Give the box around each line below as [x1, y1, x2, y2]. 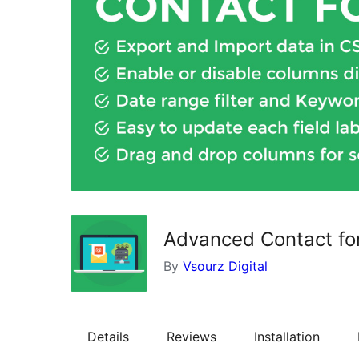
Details [87, 328, 129, 345]
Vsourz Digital [183, 257, 268, 274]
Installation [254, 328, 320, 345]
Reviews [167, 328, 216, 345]
